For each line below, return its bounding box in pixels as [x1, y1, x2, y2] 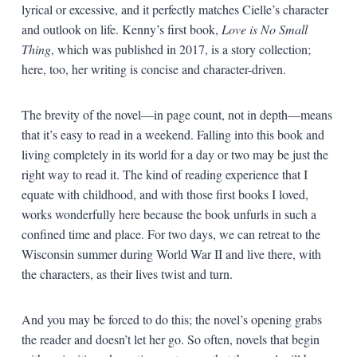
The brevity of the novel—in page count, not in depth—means [21, 105, 332, 123]
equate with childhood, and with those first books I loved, [21, 185, 308, 202]
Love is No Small [221, 20, 308, 37]
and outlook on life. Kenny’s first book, [21, 20, 222, 37]
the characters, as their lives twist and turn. [21, 265, 233, 282]
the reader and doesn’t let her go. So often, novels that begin [21, 330, 320, 347]
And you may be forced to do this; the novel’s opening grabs [21, 310, 322, 328]
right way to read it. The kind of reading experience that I [21, 165, 308, 182]
